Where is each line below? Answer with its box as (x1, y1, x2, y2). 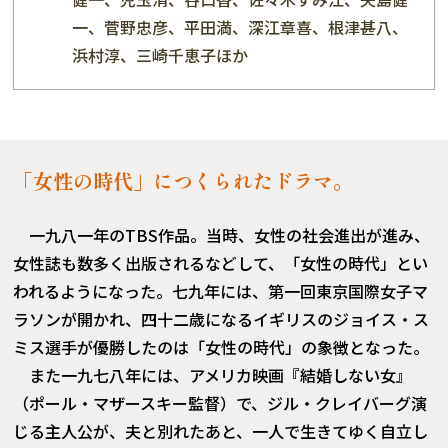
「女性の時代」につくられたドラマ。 (13, 165, 354, 195)
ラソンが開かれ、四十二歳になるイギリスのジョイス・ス (13, 306, 430, 331)
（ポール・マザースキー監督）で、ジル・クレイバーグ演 (13, 390, 428, 415)
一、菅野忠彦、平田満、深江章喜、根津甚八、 (72, 14, 409, 39)
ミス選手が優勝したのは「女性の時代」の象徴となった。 (13, 334, 430, 359)
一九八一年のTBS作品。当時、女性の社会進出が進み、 (29, 222, 431, 247)
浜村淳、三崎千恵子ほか (72, 42, 249, 67)
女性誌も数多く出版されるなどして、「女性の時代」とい (13, 250, 429, 275)
